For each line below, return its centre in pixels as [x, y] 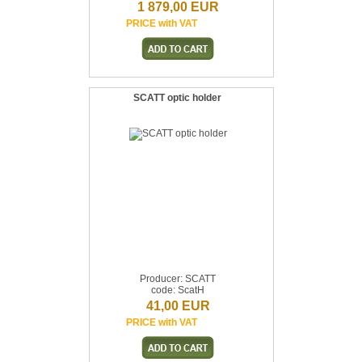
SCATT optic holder [177, 98]
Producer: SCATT [178, 279]
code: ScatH [178, 290]
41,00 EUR [178, 306]
